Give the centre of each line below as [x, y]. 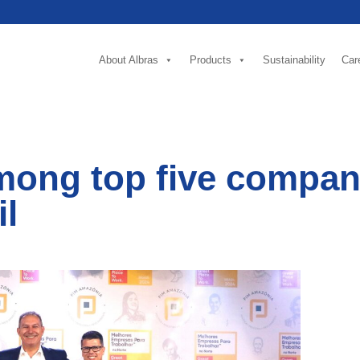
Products [211, 60]
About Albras [129, 60]
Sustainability [294, 60]
